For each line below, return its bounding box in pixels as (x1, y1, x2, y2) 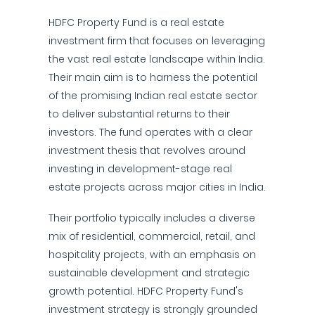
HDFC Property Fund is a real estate (49, 15, 224, 30)
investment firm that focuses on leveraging (49, 34, 265, 48)
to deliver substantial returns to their (49, 107, 230, 121)
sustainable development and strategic (49, 266, 250, 280)
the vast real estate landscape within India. (49, 52, 265, 66)
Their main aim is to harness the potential (49, 70, 257, 84)
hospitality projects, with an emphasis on (49, 247, 256, 262)
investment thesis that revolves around (49, 143, 245, 157)
